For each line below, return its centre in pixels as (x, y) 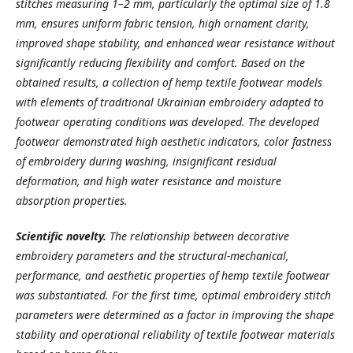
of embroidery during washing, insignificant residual (146, 161)
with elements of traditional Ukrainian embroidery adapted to (170, 102)
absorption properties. (72, 201)
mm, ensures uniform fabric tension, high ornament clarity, (163, 23)
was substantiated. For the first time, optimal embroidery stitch (173, 295)
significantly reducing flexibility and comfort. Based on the (160, 63)
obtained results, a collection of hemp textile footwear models (169, 82)
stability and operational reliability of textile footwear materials (175, 334)
